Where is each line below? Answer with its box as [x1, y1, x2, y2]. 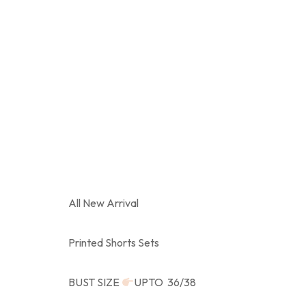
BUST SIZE [68, 275, 122, 289]
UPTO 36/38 [134, 275, 197, 289]
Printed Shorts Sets [68, 236, 159, 249]
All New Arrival [68, 196, 139, 210]
